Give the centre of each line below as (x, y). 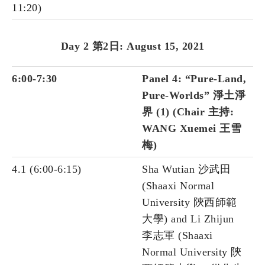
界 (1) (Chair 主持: (188, 112)
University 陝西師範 (190, 203)
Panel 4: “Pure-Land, (194, 79)
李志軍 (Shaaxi (177, 236)
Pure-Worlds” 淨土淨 (194, 96)
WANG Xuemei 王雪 (192, 129)
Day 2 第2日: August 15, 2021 (132, 46)
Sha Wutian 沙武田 (186, 169)
